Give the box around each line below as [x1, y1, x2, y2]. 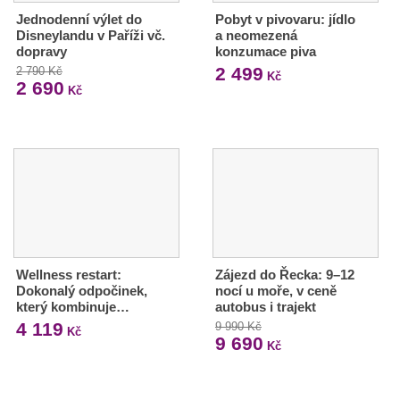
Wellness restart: [16, 266, 121, 282]
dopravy [16, 44, 67, 59]
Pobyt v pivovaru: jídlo [214, 12, 355, 27]
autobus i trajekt [214, 298, 316, 314]
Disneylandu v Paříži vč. [16, 28, 165, 43]
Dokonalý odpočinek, [16, 282, 147, 298]
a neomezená [214, 28, 297, 43]
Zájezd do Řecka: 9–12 [214, 266, 354, 282]
